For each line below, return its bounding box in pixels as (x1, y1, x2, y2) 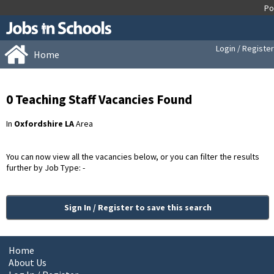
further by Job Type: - (6, 162, 85, 174)
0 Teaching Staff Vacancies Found (6, 91, 192, 108)
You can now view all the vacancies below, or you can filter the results (6, 151, 259, 163)
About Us (9, 256, 47, 269)
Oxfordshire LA (14, 118, 74, 130)
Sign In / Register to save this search (64, 202, 212, 213)
